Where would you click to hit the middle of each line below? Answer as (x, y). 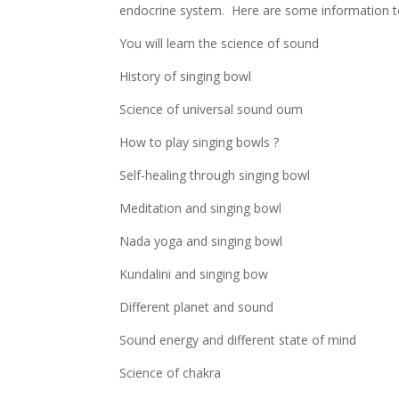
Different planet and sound (197, 307)
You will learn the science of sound (220, 43)
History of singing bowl (186, 76)
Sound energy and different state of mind (238, 340)
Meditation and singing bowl (201, 208)
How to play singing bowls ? (199, 142)
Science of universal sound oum (212, 109)
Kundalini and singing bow (194, 274)
